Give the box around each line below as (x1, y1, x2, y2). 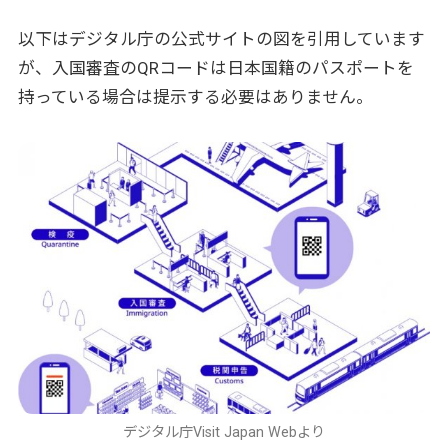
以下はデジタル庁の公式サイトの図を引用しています (17, 29, 425, 50)
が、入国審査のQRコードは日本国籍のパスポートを (17, 58, 414, 79)
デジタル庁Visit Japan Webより (123, 424, 325, 441)
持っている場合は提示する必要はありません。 (17, 87, 373, 108)
